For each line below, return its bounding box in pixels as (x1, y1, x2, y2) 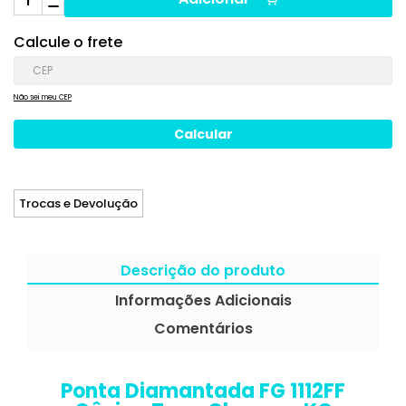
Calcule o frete (14, 32, 122, 53)
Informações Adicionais (114, 290, 292, 311)
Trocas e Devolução (19, 195, 138, 212)
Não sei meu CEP (14, 92, 72, 102)
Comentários (153, 318, 253, 339)
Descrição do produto (121, 260, 285, 281)
